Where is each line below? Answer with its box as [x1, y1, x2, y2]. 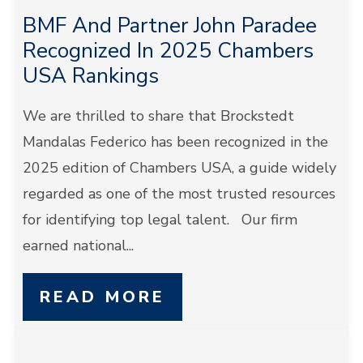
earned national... [22, 236, 134, 255]
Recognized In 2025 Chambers [22, 36, 314, 65]
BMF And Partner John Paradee [22, 11, 317, 40]
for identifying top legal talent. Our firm [22, 210, 297, 229]
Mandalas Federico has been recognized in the [22, 132, 328, 152]
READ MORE [39, 286, 165, 308]
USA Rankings [22, 62, 164, 90]
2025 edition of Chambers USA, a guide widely [22, 158, 336, 177]
